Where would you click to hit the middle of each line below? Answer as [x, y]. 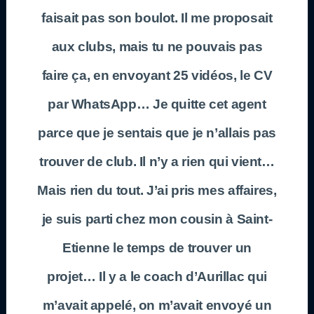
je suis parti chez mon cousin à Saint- [157, 219]
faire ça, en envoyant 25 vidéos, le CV [157, 75]
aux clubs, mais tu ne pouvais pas [157, 46]
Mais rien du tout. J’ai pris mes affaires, [157, 190]
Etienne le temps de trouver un [157, 247]
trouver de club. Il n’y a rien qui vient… [157, 161]
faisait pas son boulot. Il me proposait [157, 18]
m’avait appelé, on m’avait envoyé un [157, 305]
